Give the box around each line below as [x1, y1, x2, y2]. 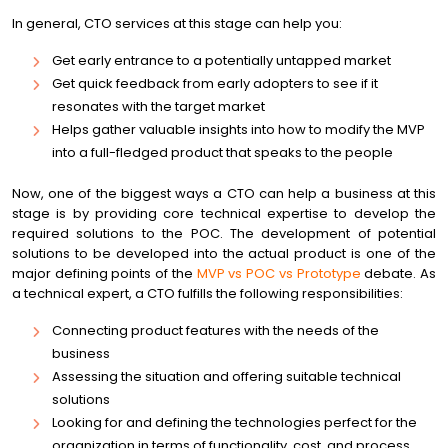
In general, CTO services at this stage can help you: [12, 14, 342, 33]
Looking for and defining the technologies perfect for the [52, 413, 417, 432]
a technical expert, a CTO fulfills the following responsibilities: [12, 284, 403, 303]
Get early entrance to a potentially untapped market [52, 51, 391, 70]
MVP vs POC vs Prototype [196, 264, 361, 283]
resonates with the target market [52, 97, 265, 116]
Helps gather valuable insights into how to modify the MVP [52, 120, 425, 139]
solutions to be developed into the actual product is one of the [12, 244, 436, 263]
